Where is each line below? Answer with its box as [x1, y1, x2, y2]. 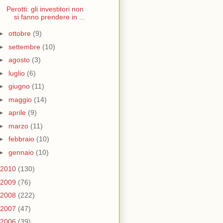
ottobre [8, 29, 33, 38]
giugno [8, 82, 32, 91]
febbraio [8, 135, 36, 143]
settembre [8, 42, 42, 51]
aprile [8, 109, 28, 117]
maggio [8, 95, 34, 104]
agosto [8, 56, 32, 64]
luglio [8, 69, 27, 77]
